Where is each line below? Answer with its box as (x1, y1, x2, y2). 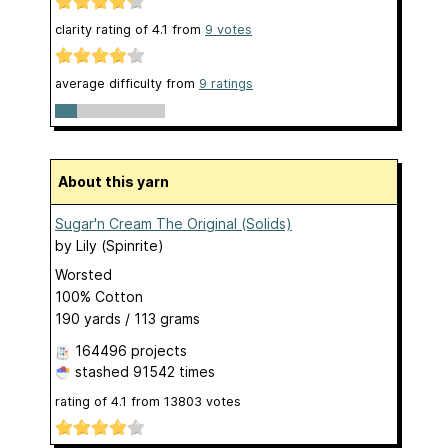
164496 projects (75, 341, 187, 359)
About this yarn (68, 172, 169, 190)
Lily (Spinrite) (76, 236, 164, 254)
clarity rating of (55, 22, 152, 38)
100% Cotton (55, 287, 143, 305)
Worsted (55, 265, 112, 283)
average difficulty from (55, 76, 199, 92)
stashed (71, 362, 133, 380)
